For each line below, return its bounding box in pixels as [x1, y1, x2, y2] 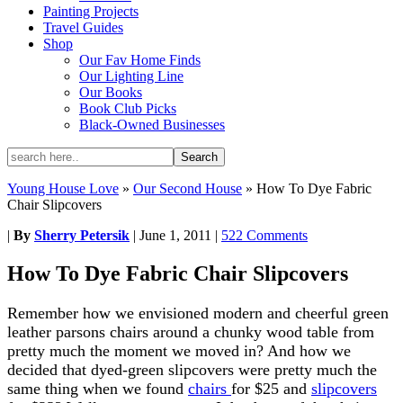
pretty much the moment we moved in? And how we [7, 341, 351, 360]
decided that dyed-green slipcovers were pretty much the [7, 360, 377, 379]
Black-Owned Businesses [79, 117, 225, 132]
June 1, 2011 [139, 228, 211, 243]
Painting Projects [43, 4, 139, 19]
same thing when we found [7, 379, 188, 398]
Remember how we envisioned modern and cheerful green [7, 303, 389, 322]
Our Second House [133, 181, 242, 196]
